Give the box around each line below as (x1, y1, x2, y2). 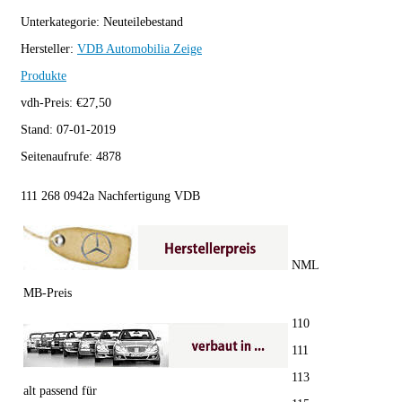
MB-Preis (23, 285, 72, 300)
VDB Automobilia (77, 41, 170, 56)
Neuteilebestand (103, 14, 183, 29)
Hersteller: (21, 41, 77, 56)
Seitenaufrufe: (21, 149, 96, 163)
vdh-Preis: (21, 95, 76, 109)
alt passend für (23, 383, 97, 398)
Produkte (21, 68, 66, 83)
